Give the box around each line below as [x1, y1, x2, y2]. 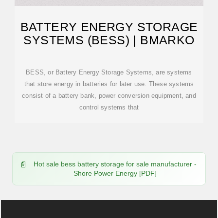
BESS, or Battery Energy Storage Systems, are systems [26, 69, 192, 76]
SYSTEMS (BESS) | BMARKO [23, 33, 195, 47]
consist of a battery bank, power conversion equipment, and [22, 92, 196, 99]
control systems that [79, 104, 139, 111]
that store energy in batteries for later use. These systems [24, 80, 194, 88]
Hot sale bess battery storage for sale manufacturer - [33, 160, 197, 168]
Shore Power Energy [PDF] [73, 169, 157, 177]
